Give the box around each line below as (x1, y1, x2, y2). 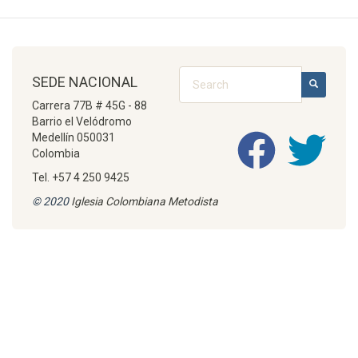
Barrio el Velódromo (32, 115, 132, 128)
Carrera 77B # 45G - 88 (32, 99, 147, 112)
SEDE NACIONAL (32, 74, 137, 90)
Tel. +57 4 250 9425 (32, 171, 129, 184)
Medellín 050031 (32, 131, 115, 144)
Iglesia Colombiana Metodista (69, 195, 218, 208)
